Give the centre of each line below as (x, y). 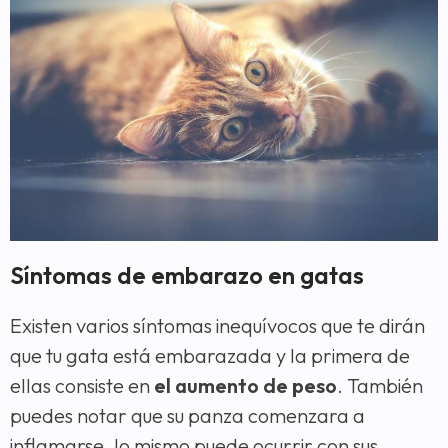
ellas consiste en (82, 385)
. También (380, 385)
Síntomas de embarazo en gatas (187, 275)
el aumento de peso (245, 385)
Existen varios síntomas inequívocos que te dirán (217, 325)
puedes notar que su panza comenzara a (187, 415)
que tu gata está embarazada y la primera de (210, 355)
